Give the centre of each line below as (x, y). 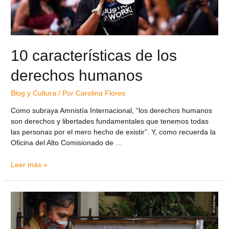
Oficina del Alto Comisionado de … (67, 143)
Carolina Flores (101, 94)
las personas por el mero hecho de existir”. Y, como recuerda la (113, 132)
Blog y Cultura (34, 94)
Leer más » (29, 165)
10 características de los (94, 56)
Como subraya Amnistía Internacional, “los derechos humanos (112, 110)
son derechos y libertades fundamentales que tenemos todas (110, 121)
